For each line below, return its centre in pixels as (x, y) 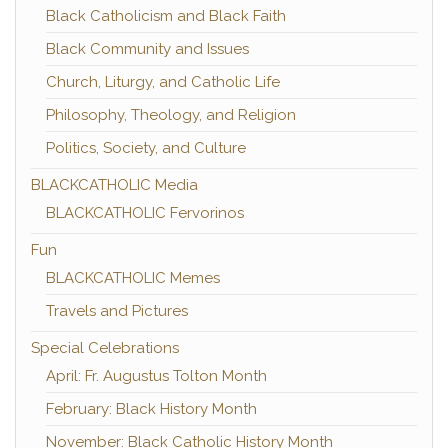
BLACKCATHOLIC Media (114, 184)
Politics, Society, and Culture (146, 147)
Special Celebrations (105, 347)
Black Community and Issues (147, 48)
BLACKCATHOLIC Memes (133, 277)
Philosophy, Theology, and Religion (171, 114)
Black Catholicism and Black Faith (166, 15)
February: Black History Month (151, 408)
